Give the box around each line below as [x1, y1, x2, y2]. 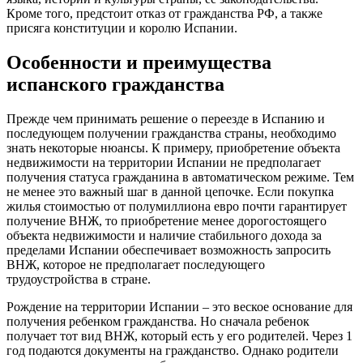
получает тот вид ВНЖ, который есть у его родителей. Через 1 [6, 329, 352, 344]
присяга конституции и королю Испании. [6, 21, 237, 36]
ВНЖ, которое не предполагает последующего [6, 258, 265, 272]
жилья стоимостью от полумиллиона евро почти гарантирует [6, 199, 347, 214]
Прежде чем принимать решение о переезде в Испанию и [6, 112, 325, 126]
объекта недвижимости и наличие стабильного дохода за [6, 228, 322, 243]
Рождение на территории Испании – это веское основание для [6, 300, 352, 314]
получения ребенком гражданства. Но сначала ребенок [6, 314, 310, 329]
